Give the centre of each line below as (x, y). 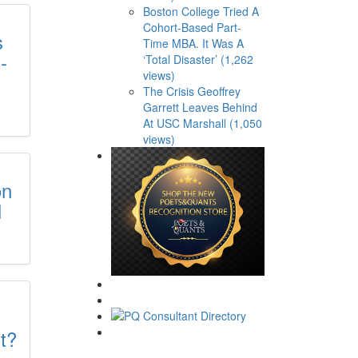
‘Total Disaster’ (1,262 (198, 59)
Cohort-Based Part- (192, 27)
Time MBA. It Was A (193, 43)
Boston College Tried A (201, 11)
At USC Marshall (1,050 (202, 123)
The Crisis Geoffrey (191, 91)
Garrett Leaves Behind (200, 107)
